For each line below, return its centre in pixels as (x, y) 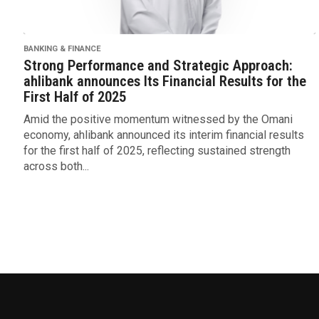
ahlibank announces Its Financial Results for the (164, 82)
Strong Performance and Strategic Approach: (158, 66)
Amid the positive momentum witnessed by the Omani (158, 120)
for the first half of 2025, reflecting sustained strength (157, 151)
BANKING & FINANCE (62, 49)
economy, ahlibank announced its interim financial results (163, 135)
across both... (56, 167)
